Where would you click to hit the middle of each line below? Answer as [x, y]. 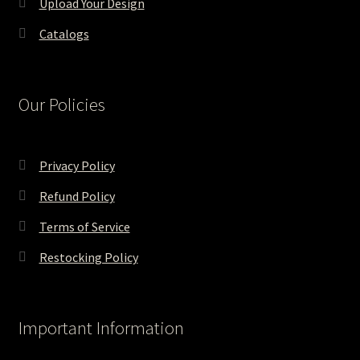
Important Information [101, 327]
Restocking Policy [88, 257]
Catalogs [64, 34]
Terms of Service [84, 226]
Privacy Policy [77, 165]
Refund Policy [77, 196]
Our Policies [61, 105]
